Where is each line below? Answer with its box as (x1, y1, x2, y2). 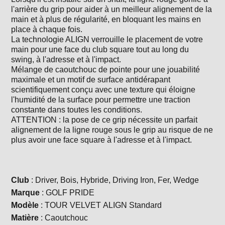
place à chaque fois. (11, 25, 83, 34)
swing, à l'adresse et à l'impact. (11, 55, 122, 64)
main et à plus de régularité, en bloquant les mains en (11, 15, 201, 24)
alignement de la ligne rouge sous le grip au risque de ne (11, 126, 213, 135)
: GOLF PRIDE (40, 188, 95, 197)
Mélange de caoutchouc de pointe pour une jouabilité (11, 65, 200, 74)
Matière (11, 213, 39, 222)
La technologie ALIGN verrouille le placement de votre (11, 35, 203, 44)
